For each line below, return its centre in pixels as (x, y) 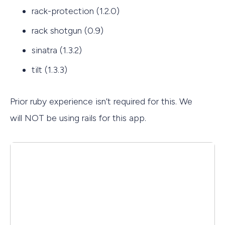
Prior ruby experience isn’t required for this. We (101, 101)
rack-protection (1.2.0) (76, 11)
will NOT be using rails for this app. (78, 118)
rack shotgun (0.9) (68, 31)
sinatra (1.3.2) (57, 50)
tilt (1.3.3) (49, 70)
